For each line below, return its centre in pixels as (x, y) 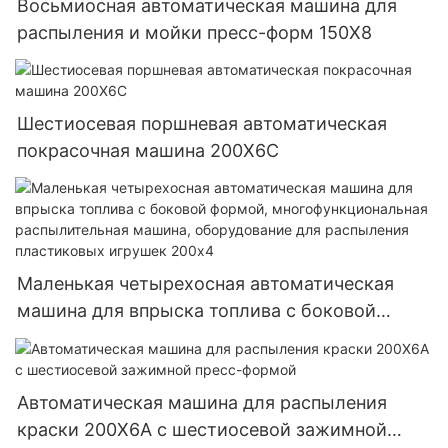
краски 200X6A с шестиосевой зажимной (202, 429)
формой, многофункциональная (156, 338)
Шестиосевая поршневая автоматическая (202, 123)
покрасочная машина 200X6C (148, 150)
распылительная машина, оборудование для (214, 365)
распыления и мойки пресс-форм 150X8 (194, 32)
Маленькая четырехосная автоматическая (205, 284)
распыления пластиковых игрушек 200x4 (202, 392)
